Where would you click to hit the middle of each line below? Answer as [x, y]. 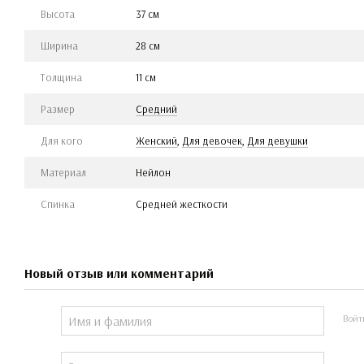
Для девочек [212, 140]
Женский [156, 140]
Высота [58, 13]
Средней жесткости [182, 204]
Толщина [61, 77]
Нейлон [153, 172]
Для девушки [277, 140]
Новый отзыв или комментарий [119, 273]
